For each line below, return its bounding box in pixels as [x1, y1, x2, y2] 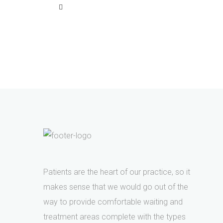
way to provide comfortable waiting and [43, 197, 183, 207]
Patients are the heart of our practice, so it [43, 167, 190, 177]
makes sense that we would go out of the [43, 182, 188, 192]
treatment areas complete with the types [43, 212, 186, 222]
